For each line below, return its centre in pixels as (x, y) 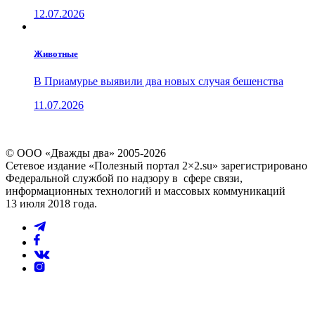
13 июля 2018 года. (51, 203)
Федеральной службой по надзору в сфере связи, (124, 178)
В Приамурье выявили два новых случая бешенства (159, 81)
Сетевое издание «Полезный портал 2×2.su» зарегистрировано (156, 165)
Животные (56, 53)
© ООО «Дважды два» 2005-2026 (86, 153)
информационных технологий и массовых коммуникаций (146, 191)
